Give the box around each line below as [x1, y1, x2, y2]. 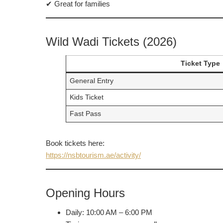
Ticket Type [180, 59, 220, 67]
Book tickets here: [46, 138, 105, 147]
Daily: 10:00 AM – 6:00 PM [66, 208, 152, 217]
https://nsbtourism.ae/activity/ [46, 150, 141, 159]
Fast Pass [69, 110, 101, 117]
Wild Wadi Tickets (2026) [46, 34, 177, 48]
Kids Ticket [69, 93, 104, 101]
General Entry [69, 77, 113, 85]
